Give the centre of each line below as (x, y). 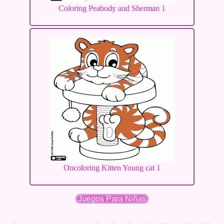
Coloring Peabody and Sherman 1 (112, 8)
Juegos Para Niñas (112, 199)
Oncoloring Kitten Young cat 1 (112, 168)
